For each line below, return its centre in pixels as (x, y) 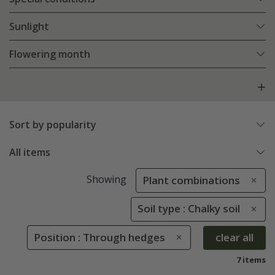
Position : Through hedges (99, 237)
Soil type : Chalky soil (189, 209)
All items (30, 153)
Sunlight (29, 27)
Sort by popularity (53, 125)
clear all (234, 238)
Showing (106, 180)
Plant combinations (191, 180)
